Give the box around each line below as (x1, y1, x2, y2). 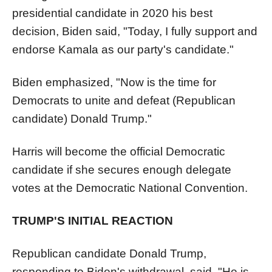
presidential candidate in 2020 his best (12, 6, 212, 19)
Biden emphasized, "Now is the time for (12, 75, 216, 89)
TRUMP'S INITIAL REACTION (12, 214, 173, 227)
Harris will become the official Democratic (12, 144, 225, 158)
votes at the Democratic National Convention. (12, 181, 248, 194)
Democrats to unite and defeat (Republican (12, 93, 236, 107)
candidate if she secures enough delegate (12, 163, 231, 176)
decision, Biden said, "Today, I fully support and (12, 24, 257, 38)
